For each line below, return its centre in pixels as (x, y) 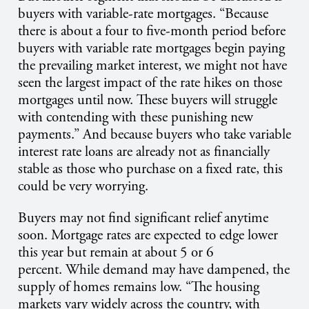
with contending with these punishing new (136, 118)
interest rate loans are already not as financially (144, 152)
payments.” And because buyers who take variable (154, 135)
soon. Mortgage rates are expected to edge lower (148, 236)
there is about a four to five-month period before (152, 31)
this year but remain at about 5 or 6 (116, 253)
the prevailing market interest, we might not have (152, 66)
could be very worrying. (83, 187)
